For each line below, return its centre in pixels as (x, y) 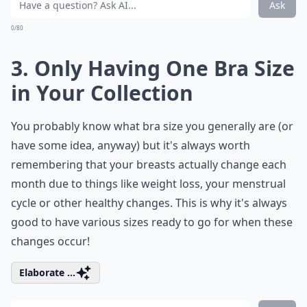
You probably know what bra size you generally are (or (152, 126)
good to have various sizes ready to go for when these (152, 222)
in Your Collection (102, 93)
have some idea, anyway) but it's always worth (131, 145)
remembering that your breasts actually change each (149, 164)
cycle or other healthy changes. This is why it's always (149, 203)
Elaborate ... (47, 272)
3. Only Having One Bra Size (153, 68)
